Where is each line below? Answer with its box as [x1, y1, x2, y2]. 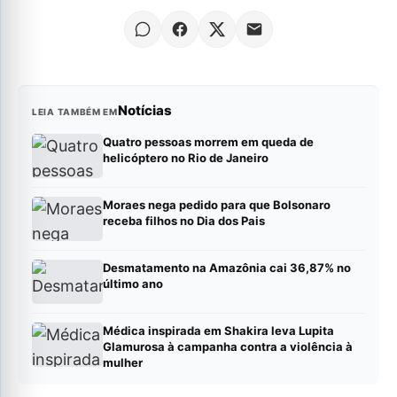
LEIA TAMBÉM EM [32, 106, 118, 118]
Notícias [117, 102, 172, 120]
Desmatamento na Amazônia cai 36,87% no [103, 261, 351, 276]
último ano [103, 276, 163, 292]
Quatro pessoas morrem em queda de [103, 135, 314, 150]
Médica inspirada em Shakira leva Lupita [103, 323, 334, 339]
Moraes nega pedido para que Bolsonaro [103, 198, 331, 213]
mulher [103, 355, 143, 370]
